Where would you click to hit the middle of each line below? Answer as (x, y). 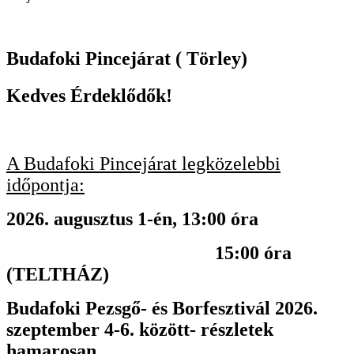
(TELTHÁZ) (58, 275)
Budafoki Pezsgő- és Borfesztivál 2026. (162, 309)
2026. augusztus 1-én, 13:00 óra (132, 219)
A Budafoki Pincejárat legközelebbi (143, 164)
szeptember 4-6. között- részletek (140, 330)
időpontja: (45, 185)
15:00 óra (149, 253)
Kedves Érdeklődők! (89, 96)
